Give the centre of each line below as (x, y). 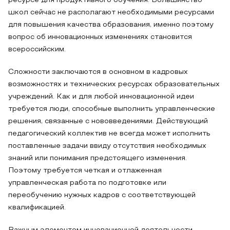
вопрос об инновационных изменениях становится (100, 37)
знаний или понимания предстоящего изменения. (98, 158)
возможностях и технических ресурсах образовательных (114, 84)
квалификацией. (37, 208)
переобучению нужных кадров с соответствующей (102, 195)
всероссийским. (37, 50)
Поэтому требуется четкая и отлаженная (85, 171)
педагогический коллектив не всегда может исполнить (109, 134)
